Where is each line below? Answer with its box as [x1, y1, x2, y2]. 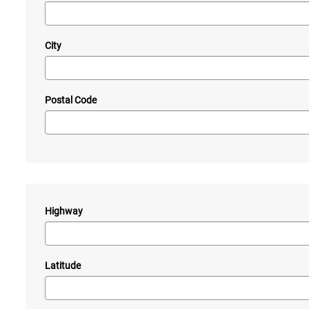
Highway [45, 206, 83, 217]
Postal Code [45, 94, 97, 106]
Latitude [45, 260, 81, 272]
